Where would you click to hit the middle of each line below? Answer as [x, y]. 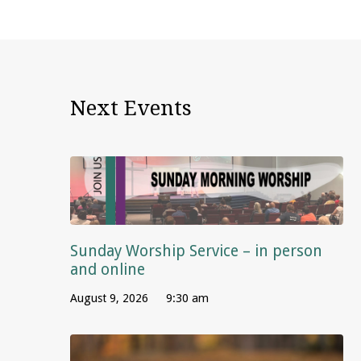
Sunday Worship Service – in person [196, 251]
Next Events [131, 108]
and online [108, 269]
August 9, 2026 [109, 298]
